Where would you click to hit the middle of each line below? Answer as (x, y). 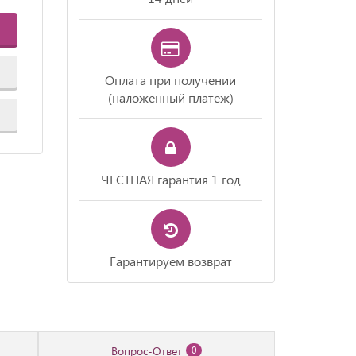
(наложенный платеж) (170, 97)
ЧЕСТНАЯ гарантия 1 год (170, 179)
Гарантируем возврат (170, 261)
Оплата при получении (171, 80)
